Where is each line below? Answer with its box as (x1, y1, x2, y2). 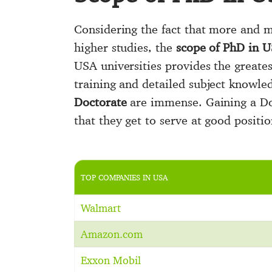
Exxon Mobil (81, 254, 141, 267)
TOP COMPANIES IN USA (81, 172, 168, 182)
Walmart (81, 202, 121, 214)
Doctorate (74, 95, 127, 109)
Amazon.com (81, 228, 143, 240)
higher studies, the (74, 40, 176, 55)
